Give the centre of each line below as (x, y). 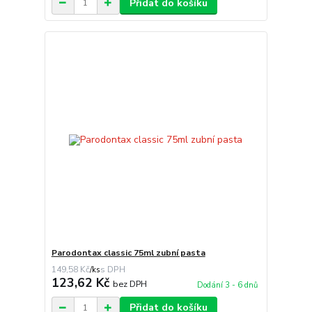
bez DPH (130, 284)
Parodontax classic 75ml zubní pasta (128, 253)
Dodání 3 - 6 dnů (227, 286)
